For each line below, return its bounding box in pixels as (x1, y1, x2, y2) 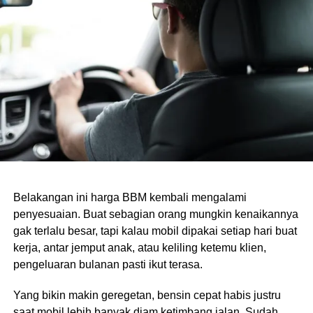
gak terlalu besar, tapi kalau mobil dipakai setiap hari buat (13, 224, 297, 237)
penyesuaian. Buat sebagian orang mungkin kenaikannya (13, 208, 298, 220)
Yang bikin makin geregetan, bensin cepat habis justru (13, 289, 281, 301)
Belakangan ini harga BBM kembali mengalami (13, 191, 247, 203)
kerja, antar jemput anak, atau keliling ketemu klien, (13, 241, 266, 254)
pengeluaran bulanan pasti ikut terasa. (13, 258, 203, 270)
